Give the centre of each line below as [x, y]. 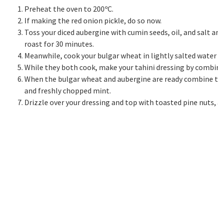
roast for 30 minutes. [59, 44]
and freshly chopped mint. [68, 91]
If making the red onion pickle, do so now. [93, 21]
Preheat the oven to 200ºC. [69, 9]
